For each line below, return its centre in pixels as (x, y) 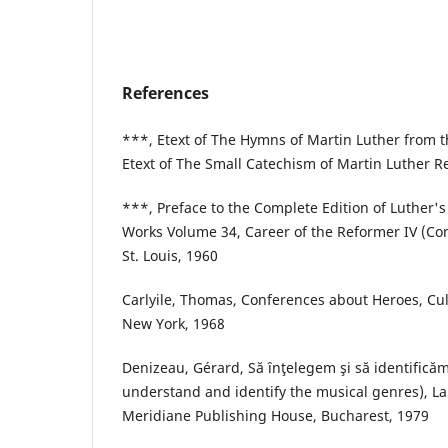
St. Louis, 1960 (170, 255)
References (165, 92)
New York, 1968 (173, 323)
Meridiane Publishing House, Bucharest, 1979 (275, 415)
